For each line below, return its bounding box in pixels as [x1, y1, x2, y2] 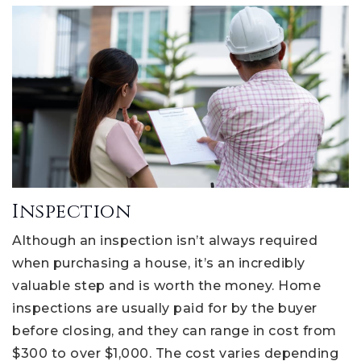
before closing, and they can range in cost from [12, 323, 337, 339]
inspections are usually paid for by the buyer [12, 301, 317, 317]
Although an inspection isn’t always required [12, 233, 317, 249]
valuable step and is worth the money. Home [12, 278, 321, 294]
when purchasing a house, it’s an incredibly [12, 255, 305, 272]
